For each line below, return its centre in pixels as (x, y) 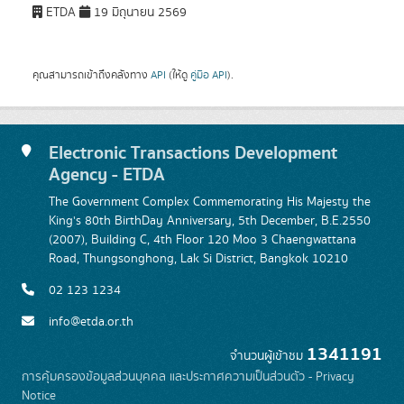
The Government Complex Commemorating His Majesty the (210, 202)
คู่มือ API (209, 75)
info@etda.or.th (91, 322)
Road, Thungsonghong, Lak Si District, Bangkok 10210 (198, 259)
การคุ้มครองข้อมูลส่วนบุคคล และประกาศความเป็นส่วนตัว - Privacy (188, 377)
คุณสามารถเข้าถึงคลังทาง (92, 75)
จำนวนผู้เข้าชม (268, 356)
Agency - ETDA (107, 174)
